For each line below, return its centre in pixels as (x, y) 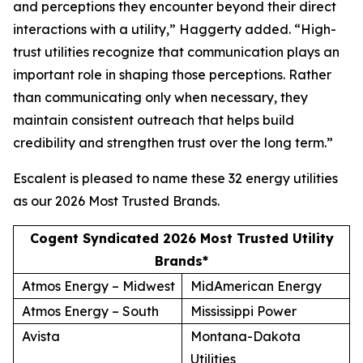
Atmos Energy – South (90, 311)
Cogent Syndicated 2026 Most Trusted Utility (181, 238)
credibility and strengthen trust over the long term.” (173, 142)
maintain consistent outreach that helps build (154, 120)
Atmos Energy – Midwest (98, 286)
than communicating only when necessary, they (160, 97)
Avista (41, 336)
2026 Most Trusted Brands (136, 201)
